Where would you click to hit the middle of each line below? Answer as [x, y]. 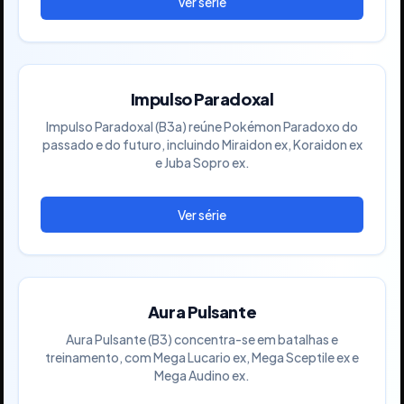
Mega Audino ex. [202, 375]
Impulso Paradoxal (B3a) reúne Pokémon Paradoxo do [202, 126]
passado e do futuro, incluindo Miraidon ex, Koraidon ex [202, 144]
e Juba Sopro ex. [202, 162]
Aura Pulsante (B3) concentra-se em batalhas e [202, 339]
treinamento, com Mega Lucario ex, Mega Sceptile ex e [202, 357]
